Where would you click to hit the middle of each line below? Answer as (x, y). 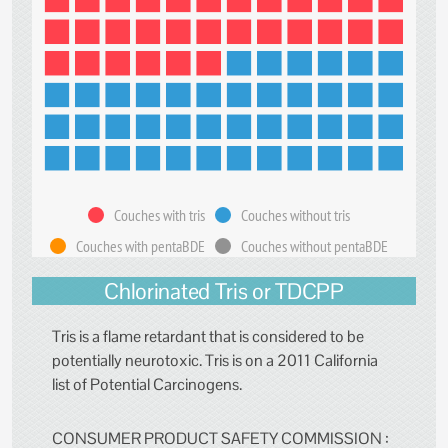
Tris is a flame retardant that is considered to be (208, 337)
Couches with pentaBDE (140, 246)
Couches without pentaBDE (314, 246)
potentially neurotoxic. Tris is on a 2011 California (215, 361)
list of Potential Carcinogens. (147, 385)
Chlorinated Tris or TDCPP (224, 291)
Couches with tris (159, 215)
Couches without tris (295, 215)
